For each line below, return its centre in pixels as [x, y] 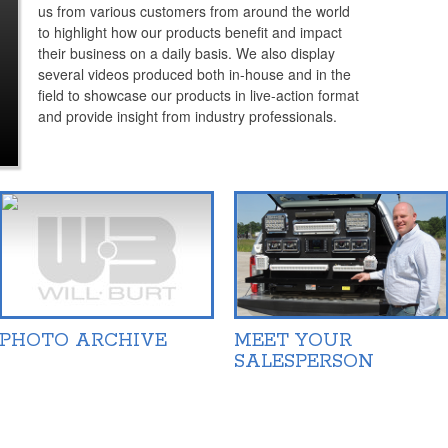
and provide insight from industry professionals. [188, 116]
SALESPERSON [303, 361]
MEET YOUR [292, 340]
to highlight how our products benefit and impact [190, 32]
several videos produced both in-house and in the [195, 74]
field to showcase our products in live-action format [199, 95]
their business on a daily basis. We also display [187, 53]
